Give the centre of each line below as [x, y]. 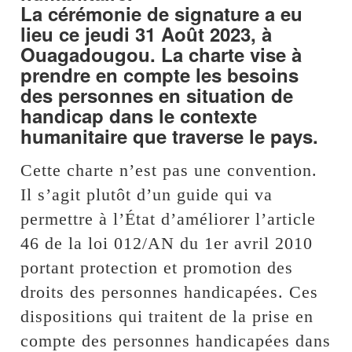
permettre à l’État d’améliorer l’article [169, 218]
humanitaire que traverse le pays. [170, 136]
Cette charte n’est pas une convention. [169, 170]
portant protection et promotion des [157, 267]
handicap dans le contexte [139, 115]
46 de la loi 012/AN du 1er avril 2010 [167, 243]
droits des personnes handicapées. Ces [170, 291]
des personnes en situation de [157, 95]
